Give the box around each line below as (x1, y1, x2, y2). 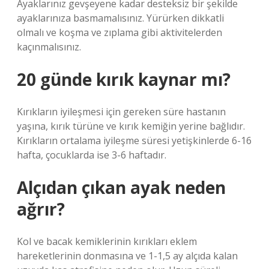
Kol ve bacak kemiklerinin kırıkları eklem (17, 235, 197, 248)
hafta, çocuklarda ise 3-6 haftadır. (17, 148, 166, 162)
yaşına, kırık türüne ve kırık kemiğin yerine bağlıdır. (17, 119, 245, 133)
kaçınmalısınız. (17, 40, 81, 53)
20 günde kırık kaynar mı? (17, 68, 231, 91)
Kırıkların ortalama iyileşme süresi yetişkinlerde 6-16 (17, 134, 252, 147)
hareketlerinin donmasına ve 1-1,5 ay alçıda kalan (17, 249, 238, 262)
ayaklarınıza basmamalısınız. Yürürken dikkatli (17, 11, 224, 25)
